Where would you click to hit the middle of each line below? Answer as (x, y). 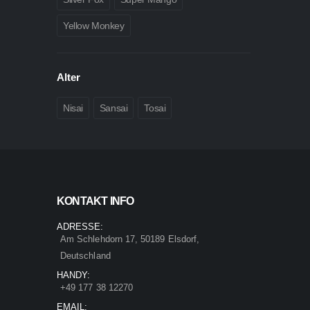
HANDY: (74, 275)
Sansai (113, 108)
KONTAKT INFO (95, 201)
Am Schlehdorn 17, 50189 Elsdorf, (130, 239)
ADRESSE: (80, 227)
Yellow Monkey (94, 26)
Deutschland (85, 256)
